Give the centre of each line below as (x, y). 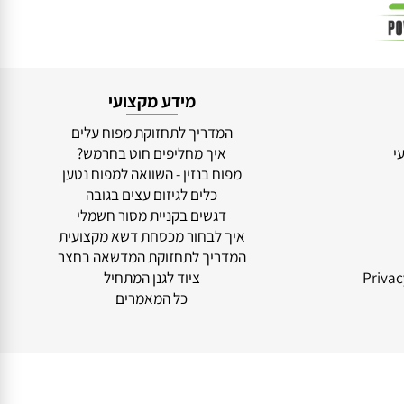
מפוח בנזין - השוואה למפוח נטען (158, 231)
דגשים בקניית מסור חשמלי (158, 275)
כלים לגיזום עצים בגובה (158, 253)
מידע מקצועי (158, 155)
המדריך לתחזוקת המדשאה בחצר (158, 318)
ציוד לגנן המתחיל (158, 340)
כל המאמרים (158, 361)
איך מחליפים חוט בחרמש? (158, 210)
